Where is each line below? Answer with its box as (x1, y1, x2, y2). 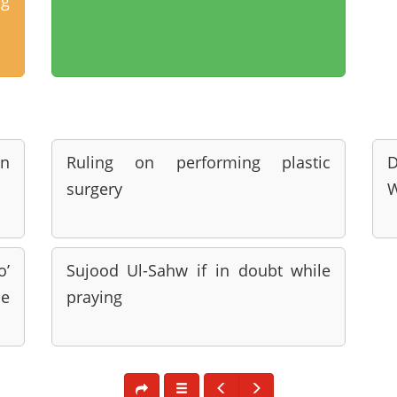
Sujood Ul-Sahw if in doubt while (66, 260, 331, 281)
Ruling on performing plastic (66, 152, 331, 173)
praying (66, 286, 122, 307)
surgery (66, 178, 122, 199)
